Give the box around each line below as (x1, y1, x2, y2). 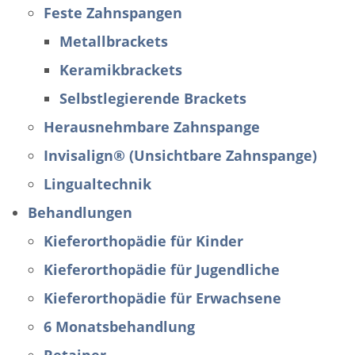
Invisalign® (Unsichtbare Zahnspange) (44, 146, 317, 165)
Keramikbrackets (59, 60, 182, 79)
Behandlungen (28, 203, 132, 222)
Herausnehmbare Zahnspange (44, 117, 260, 136)
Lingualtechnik (44, 174, 151, 193)
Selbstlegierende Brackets (59, 89, 246, 108)
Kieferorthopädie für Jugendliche (44, 260, 280, 279)
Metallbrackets (59, 32, 168, 51)
